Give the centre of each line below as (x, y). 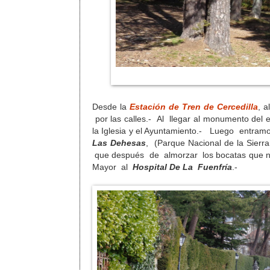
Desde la (111, 107)
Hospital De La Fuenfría (182, 167)
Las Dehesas (119, 143)
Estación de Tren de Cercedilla (193, 107)
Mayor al (112, 167)
